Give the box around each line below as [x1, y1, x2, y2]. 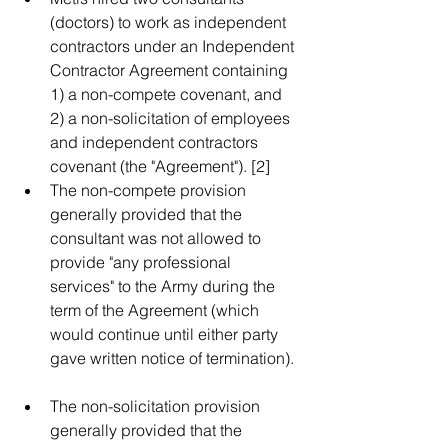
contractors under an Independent [50, 36, 298, 56]
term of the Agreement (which [50, 300, 263, 320]
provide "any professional [50, 252, 235, 272]
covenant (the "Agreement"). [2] [50, 156, 286, 176]
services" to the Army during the [50, 276, 279, 296]
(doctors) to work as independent [50, 12, 290, 32]
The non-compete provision [50, 180, 250, 200]
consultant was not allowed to [50, 228, 265, 248]
